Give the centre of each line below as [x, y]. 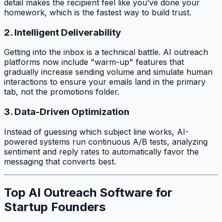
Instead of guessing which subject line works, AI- [96, 132]
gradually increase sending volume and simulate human [108, 72]
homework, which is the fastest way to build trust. [98, 12]
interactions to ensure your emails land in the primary [105, 82]
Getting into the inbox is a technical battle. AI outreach [106, 52]
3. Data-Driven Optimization [67, 112]
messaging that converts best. [60, 161]
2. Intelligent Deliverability [62, 32]
